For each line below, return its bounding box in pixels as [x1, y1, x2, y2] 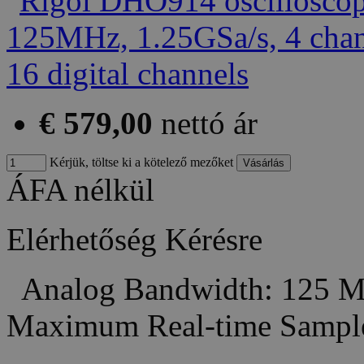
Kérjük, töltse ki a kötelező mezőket [46, 155, 233, 170]
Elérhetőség [6, 222, 157, 258]
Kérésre [165, 222, 262, 258]
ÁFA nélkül [6, 172, 154, 208]
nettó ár [161, 106, 258, 141]
